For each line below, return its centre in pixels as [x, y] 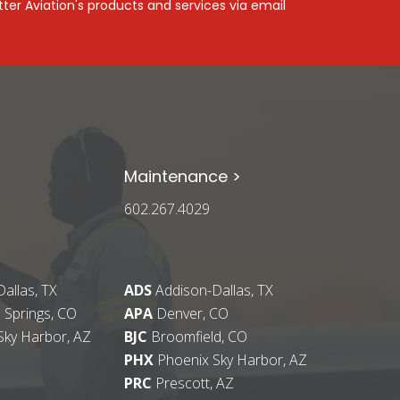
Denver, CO [190, 314]
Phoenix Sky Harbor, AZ [230, 360]
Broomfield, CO [197, 337]
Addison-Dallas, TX [214, 291]
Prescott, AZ [192, 383]
